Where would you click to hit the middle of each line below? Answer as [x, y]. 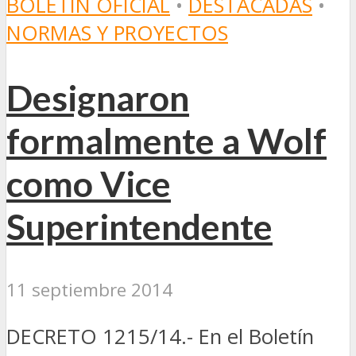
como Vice [89, 183]
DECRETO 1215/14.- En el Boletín [160, 336]
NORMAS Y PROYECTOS [117, 33]
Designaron [98, 97]
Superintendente [139, 226]
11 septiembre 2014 [89, 290]
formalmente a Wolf [166, 140]
